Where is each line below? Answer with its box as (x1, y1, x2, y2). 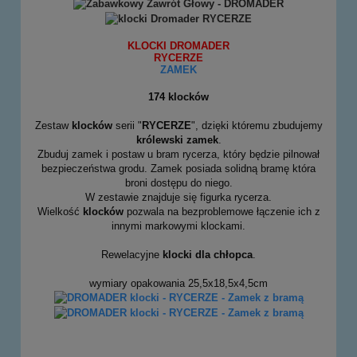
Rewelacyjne (101, 248, 163, 261)
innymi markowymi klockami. (112, 219, 245, 232)
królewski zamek (135, 133, 218, 146)
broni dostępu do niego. (124, 176, 233, 189)
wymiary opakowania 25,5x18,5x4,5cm (89, 277, 268, 289)
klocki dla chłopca (163, 248, 253, 261)
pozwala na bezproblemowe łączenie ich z (126, 205, 320, 218)
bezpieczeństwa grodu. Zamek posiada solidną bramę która (41, 162, 316, 175)
